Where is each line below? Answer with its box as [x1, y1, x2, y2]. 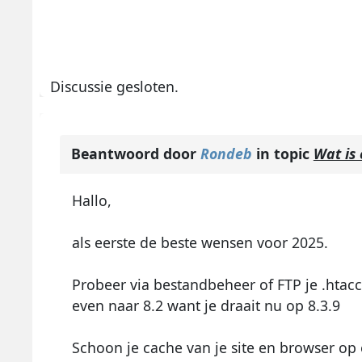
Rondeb [200, 143, 252, 163]
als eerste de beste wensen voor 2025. [71, 232, 328, 252]
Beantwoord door [70, 143, 200, 163]
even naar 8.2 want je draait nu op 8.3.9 [71, 295, 340, 315]
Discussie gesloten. [50, 77, 179, 97]
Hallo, [71, 190, 112, 210]
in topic [251, 143, 314, 163]
